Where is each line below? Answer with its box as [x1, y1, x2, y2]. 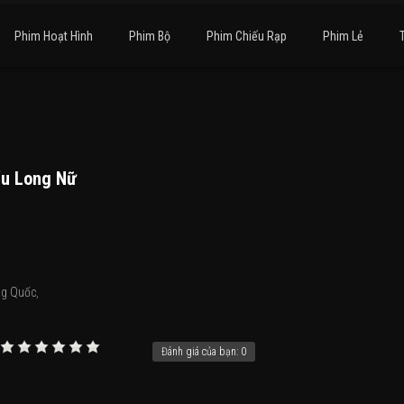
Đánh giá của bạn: [161, 345, 241, 358]
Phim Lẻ [323, 29, 364, 43]
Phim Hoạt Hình [14, 29, 94, 43]
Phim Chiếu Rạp [207, 29, 288, 43]
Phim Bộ [129, 29, 171, 43]
